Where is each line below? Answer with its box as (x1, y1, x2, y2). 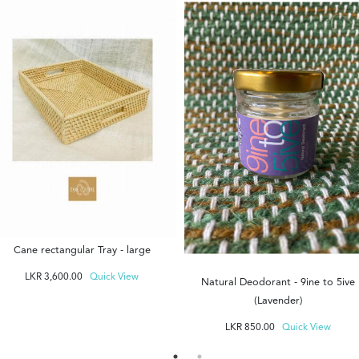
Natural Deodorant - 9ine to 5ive (201, 276, 355, 288)
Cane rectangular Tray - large (13, 245, 151, 256)
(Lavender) (253, 295, 303, 306)
